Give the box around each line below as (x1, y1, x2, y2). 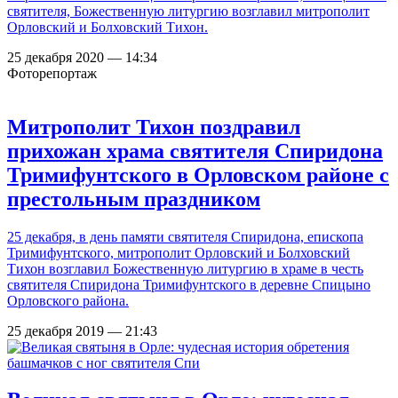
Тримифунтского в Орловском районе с (7, 163, 389, 187)
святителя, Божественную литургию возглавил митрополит (7, 3, 370, 19)
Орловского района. (7, 292, 129, 308)
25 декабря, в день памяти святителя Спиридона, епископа (7, 228, 363, 244)
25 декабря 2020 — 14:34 (7, 49, 157, 65)
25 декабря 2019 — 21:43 (7, 322, 157, 338)
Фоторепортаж (7, 65, 97, 81)
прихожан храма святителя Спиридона (7, 139, 383, 163)
